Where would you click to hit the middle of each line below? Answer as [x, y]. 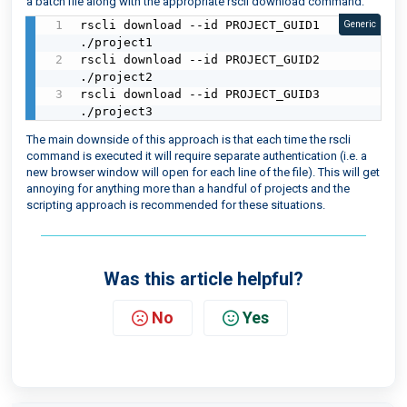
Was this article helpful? [203, 278]
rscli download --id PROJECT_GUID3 [200, 94]
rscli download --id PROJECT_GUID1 [200, 25]
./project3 [117, 111]
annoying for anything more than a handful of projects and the [188, 188]
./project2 [117, 76]
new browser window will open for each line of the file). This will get [203, 172]
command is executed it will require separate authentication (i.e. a [197, 155]
